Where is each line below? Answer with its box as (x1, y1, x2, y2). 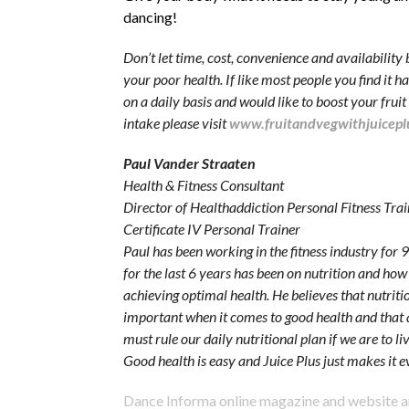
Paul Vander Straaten (122, 153, 256, 172)
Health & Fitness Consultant (122, 175, 284, 194)
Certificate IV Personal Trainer (122, 219, 300, 237)
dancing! (122, 7, 177, 26)
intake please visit (122, 113, 229, 131)
